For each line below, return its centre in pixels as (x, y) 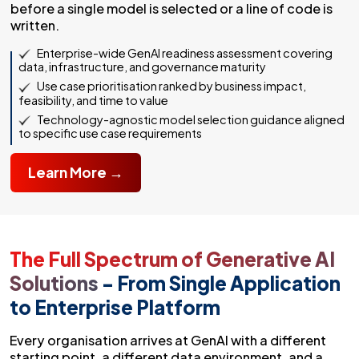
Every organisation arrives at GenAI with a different (168, 341)
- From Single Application (220, 283)
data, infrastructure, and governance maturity (142, 67)
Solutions (54, 283)
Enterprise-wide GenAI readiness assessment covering (185, 52)
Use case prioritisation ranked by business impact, (171, 86)
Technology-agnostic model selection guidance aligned (191, 119)
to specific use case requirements (110, 133)
